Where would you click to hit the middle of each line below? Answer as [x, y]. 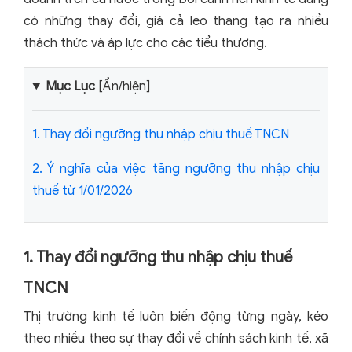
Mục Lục [70, 86]
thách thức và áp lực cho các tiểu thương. [145, 43]
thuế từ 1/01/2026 [82, 191]
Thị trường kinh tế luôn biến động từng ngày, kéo [176, 317]
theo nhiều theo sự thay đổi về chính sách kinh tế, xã [176, 339]
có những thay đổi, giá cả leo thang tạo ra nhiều [176, 21]
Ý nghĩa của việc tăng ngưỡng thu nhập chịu [184, 169]
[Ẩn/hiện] [122, 86]
